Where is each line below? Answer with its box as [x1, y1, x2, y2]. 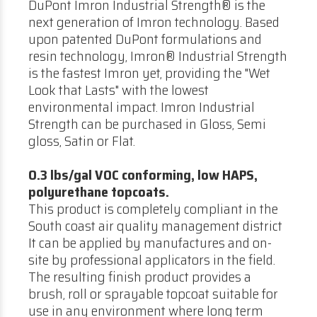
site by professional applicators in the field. [28, 248, 275, 271]
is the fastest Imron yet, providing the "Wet [28, 62, 270, 84]
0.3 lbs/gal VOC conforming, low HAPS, [28, 163, 258, 186]
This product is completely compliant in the [28, 197, 278, 220]
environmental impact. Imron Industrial [28, 96, 255, 118]
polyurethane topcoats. [28, 180, 169, 203]
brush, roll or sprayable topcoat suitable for [28, 282, 278, 305]
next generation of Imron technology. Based [28, 11, 279, 33]
